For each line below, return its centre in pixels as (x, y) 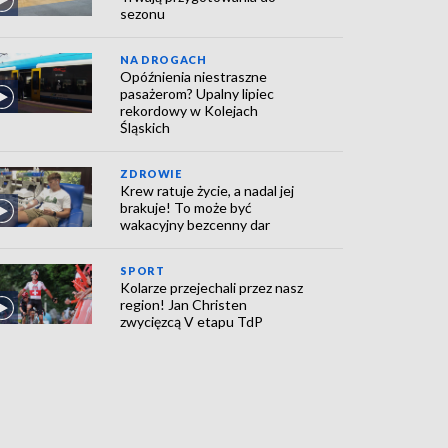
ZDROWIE (151, 173)
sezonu (143, 13)
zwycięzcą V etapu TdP (192, 321)
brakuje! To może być (186, 207)
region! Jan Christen (184, 304)
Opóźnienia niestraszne (194, 76)
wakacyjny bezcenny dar (195, 224)
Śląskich (145, 127)
